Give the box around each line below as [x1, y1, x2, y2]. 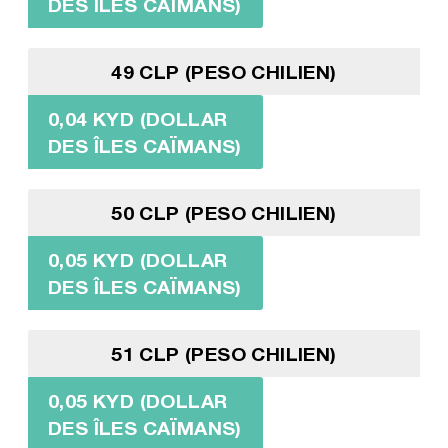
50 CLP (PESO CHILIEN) [111, 200, 337, 224]
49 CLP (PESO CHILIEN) [111, 59, 337, 83]
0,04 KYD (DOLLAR [47, 106, 228, 130]
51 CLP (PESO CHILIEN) [111, 341, 337, 365]
